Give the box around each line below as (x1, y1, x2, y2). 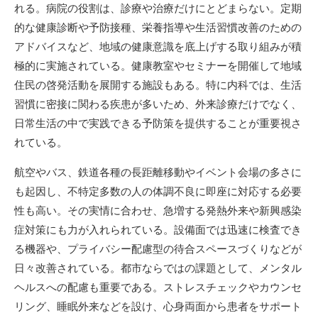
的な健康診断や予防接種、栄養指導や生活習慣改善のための (14, 21, 302, 34)
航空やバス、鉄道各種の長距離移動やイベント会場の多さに (14, 165, 302, 179)
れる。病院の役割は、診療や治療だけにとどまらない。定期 (14, 1, 302, 15)
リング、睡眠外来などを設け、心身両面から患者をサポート (14, 300, 302, 313)
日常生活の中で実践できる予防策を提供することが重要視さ (14, 116, 302, 130)
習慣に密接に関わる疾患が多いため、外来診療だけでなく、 (14, 97, 302, 111)
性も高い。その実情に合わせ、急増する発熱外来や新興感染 (14, 204, 302, 217)
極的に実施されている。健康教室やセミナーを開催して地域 (14, 59, 302, 72)
